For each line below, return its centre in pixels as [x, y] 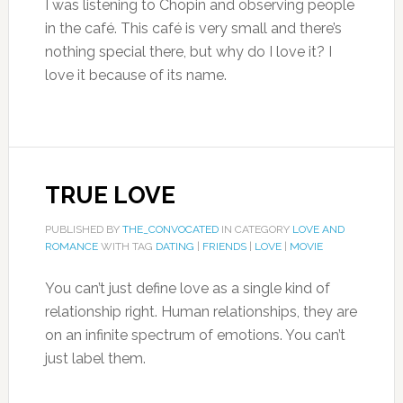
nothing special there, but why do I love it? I [188, 52]
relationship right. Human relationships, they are [201, 312]
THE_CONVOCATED [170, 229]
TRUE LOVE [110, 195]
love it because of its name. [135, 75]
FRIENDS [224, 246]
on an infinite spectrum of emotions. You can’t [195, 335]
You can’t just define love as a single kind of [187, 288]
